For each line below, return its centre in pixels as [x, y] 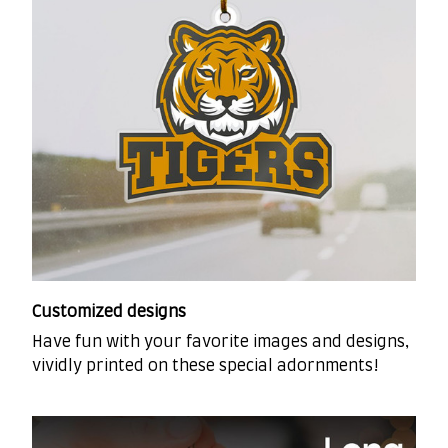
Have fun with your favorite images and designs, [220, 342]
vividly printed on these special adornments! [205, 366]
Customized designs [109, 311]
